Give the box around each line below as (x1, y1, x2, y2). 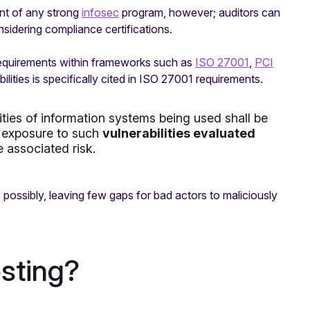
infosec (82, 6, 119, 20)
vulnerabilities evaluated (102, 126, 255, 141)
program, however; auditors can (119, 6, 280, 20)
